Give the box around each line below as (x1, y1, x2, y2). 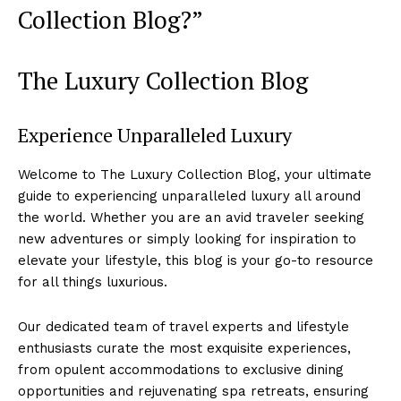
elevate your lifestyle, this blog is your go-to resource (18, 252, 373, 269)
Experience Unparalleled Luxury (18, 121, 292, 148)
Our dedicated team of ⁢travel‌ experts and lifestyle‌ (18, 318, 349, 335)
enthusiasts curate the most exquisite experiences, (18, 339, 351, 356)
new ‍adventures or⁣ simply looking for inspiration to (18, 230, 356, 247)
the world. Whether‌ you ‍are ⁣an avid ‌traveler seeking (18, 209, 364, 226)
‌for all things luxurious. (18, 273, 167, 290)
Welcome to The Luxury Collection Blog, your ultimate (18, 166, 371, 183)
